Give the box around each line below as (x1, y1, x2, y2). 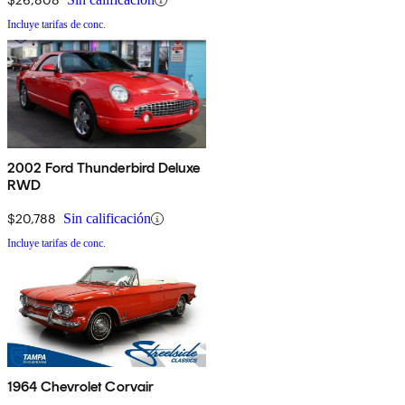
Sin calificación (63, 211, 151, 227)
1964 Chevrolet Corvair (7, 378, 155, 396)
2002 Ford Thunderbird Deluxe (7, 159, 201, 177)
